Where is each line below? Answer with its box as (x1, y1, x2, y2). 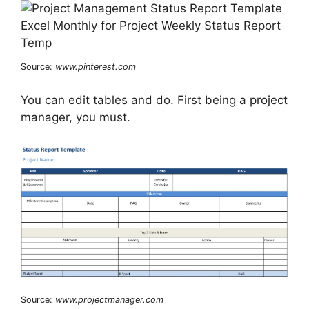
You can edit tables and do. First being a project (21, 93, 288, 108)
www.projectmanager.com (55, 294, 163, 305)
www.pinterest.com (55, 61, 136, 72)
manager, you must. (21, 110, 130, 125)
